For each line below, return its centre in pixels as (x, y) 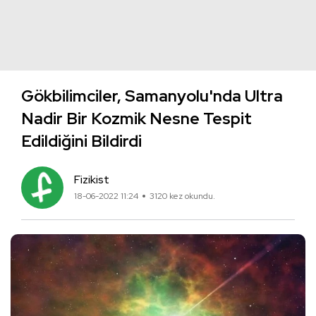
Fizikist (92, 180)
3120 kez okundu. (182, 196)
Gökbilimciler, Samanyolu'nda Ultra (152, 96)
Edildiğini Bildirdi (81, 141)
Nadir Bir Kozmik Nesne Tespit (136, 119)
